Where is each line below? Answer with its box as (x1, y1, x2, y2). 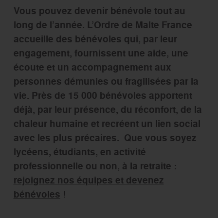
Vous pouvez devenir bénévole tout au (13, 4, 185, 18)
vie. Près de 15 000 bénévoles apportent (13, 89, 192, 102)
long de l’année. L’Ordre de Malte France (13, 18, 192, 32)
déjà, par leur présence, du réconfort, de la (13, 103, 202, 116)
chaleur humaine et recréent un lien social (13, 117, 200, 130)
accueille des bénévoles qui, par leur (13, 32, 177, 46)
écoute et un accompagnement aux (13, 60, 171, 74)
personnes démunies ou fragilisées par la (13, 74, 199, 88)
